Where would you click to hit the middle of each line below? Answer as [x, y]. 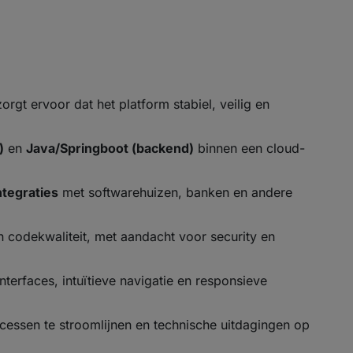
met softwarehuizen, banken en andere [175, 192]
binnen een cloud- [249, 148]
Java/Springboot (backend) [110, 148]
